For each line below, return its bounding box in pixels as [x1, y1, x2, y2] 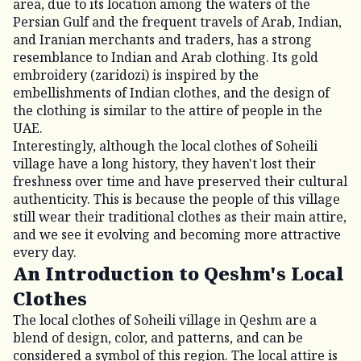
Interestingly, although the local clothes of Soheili [13, 137, 317, 155]
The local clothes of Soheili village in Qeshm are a [13, 311, 317, 329]
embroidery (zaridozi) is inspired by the [13, 66, 259, 84]
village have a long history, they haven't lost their [13, 155, 316, 172]
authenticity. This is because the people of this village [13, 190, 340, 208]
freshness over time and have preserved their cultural [13, 172, 347, 190]
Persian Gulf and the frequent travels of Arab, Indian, [13, 13, 342, 31]
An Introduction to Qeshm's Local [13, 261, 344, 286]
